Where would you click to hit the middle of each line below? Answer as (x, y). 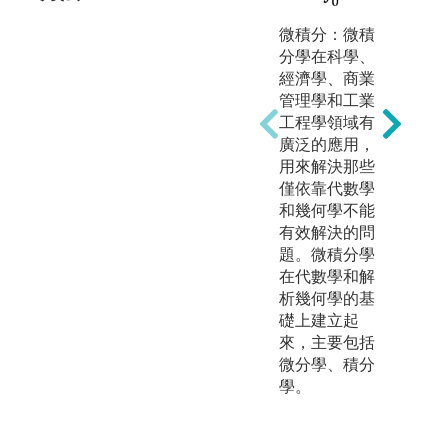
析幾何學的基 (326, 299)
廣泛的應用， (326, 145)
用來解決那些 (326, 167)
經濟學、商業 (326, 79)
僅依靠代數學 (326, 189)
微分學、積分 (326, 365)
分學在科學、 (326, 57)
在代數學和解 (326, 277)
